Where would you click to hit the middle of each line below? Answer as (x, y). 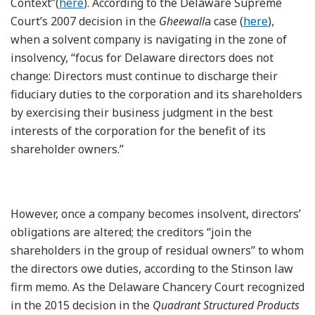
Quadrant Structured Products (226, 305)
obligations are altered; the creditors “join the (131, 232)
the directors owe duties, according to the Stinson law (152, 268)
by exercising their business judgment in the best (142, 112)
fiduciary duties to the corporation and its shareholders (156, 94)
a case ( (224, 21)
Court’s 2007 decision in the (85, 21)
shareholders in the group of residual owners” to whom (157, 250)
